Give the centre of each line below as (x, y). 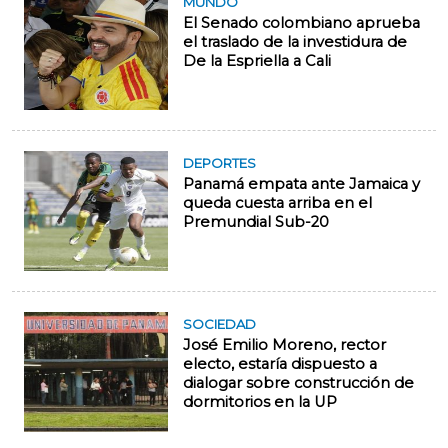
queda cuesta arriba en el (277, 203)
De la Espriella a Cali (257, 61)
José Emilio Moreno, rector (284, 345)
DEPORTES (219, 163)
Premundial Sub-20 (256, 222)
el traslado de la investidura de (295, 42)
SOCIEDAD (219, 324)
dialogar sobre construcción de (298, 383)
